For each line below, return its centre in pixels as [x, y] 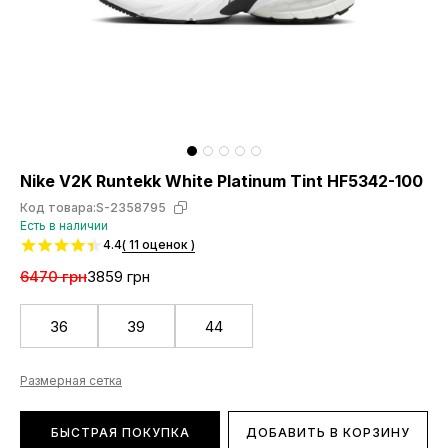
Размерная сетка [71, 380]
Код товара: [58, 207]
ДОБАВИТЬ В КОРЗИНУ [328, 432]
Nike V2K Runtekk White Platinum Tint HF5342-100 [221, 181]
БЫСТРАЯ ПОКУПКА [120, 432]
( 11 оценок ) [158, 244]
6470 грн [53, 276]
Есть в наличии [64, 225]
